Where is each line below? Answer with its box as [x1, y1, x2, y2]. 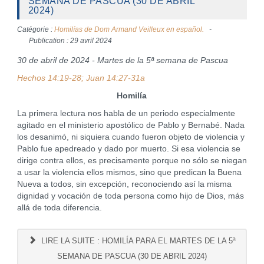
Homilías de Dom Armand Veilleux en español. [54, 25, 204, 34]
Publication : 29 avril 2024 [29, 37, 112, 45]
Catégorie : [16, 25, 54, 34]
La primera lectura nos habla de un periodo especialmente [16, 109, 235, 118]
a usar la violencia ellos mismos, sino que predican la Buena [16, 168, 242, 177]
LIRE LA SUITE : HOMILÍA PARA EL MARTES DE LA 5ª [38, 236, 236, 245]
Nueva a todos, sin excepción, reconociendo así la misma [16, 180, 232, 189]
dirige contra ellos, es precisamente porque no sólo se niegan [16, 156, 247, 165]
